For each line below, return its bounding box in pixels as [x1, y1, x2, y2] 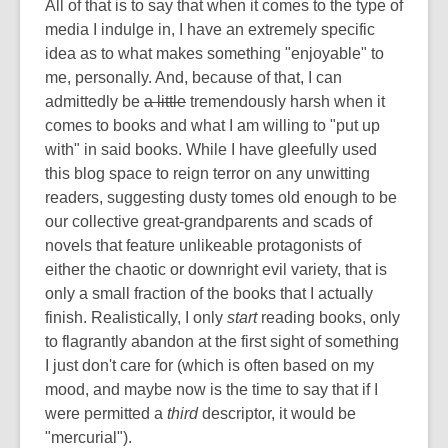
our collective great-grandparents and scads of [45, 213, 372, 230]
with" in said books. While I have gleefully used [45, 141, 377, 158]
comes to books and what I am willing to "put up [45, 117, 380, 134]
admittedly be [45, 93, 144, 110]
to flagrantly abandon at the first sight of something [45, 333, 399, 350]
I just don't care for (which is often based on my [45, 357, 374, 374]
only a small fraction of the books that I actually [45, 285, 373, 302]
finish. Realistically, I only [45, 309, 227, 326]
